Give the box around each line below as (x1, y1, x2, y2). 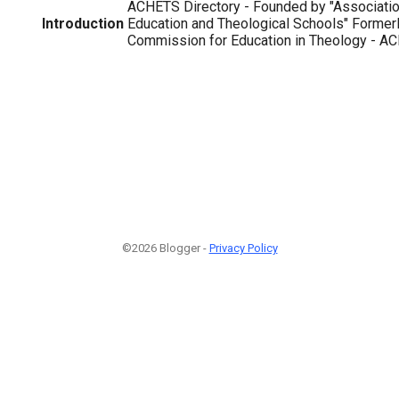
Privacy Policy (208, 241, 278, 255)
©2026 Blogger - (121, 241, 209, 255)
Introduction (42, 14, 124, 32)
